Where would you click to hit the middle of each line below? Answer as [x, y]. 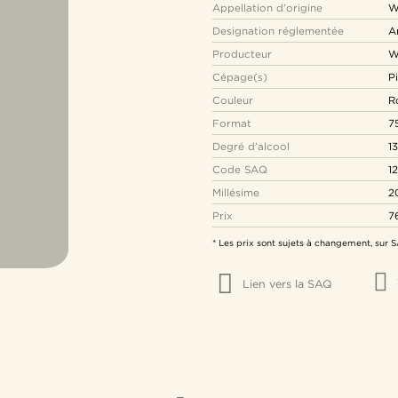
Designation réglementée [278, 31]
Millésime [236, 192]
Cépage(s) [240, 77]
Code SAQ [240, 169]
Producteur [242, 54]
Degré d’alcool [251, 146]
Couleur [233, 100]
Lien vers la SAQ [287, 284]
